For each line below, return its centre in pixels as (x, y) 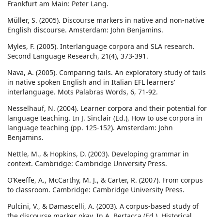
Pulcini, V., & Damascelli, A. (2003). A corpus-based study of (103, 206)
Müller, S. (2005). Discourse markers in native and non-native (106, 20)
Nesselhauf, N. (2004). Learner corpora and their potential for (107, 108)
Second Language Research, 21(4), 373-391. (78, 56)
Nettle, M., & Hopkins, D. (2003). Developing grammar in (98, 154)
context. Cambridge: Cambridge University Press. (87, 164)
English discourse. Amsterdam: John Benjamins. (85, 30)
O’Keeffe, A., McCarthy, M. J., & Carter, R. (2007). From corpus (105, 180)
